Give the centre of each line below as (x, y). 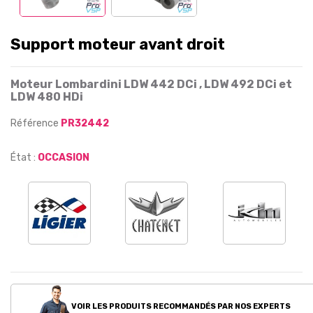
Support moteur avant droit (118, 44)
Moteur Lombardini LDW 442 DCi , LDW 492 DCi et (151, 84)
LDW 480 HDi (47, 97)
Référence (36, 123)
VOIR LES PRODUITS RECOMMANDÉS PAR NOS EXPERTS (180, 306)
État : (23, 158)
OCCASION (64, 158)
